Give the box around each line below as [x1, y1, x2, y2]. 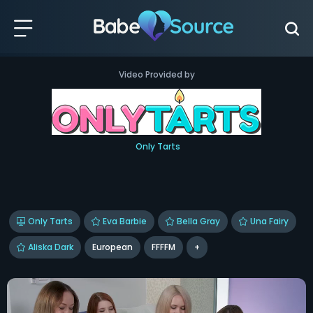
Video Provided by [118, 68, 195, 80]
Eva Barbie [102, 215, 147, 227]
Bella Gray [176, 215, 220, 227]
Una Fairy [249, 215, 289, 227]
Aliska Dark [27, 241, 73, 253]
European [92, 241, 133, 253]
